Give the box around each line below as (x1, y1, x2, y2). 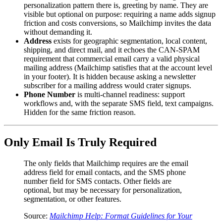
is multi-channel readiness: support (75, 90, 185, 99)
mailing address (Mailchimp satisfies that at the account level (24, 63, 212, 72)
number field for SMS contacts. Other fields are (24, 176, 171, 185)
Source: (24, 211, 50, 220)
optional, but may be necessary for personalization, (24, 185, 182, 194)
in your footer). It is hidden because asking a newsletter (24, 72, 196, 81)
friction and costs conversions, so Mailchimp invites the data (24, 18, 211, 27)
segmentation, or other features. (24, 194, 121, 203)
